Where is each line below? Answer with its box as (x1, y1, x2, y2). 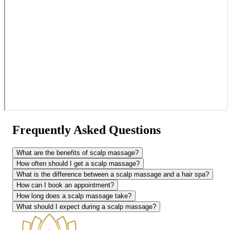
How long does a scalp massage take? (16, 191, 131, 200)
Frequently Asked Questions (12, 123, 161, 137)
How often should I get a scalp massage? (16, 159, 140, 167)
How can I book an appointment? (16, 181, 114, 189)
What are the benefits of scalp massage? (16, 148, 139, 157)
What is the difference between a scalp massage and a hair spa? (16, 170, 209, 178)
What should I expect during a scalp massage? (16, 202, 156, 210)
